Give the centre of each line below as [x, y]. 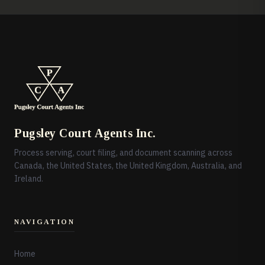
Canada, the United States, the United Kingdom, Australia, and [128, 166]
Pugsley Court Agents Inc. [85, 133]
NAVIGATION [44, 222]
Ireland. [29, 179]
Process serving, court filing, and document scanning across [123, 153]
